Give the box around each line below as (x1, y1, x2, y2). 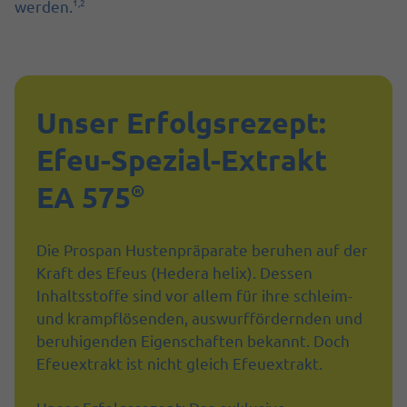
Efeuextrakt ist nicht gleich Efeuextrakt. (36, 353, 323, 373)
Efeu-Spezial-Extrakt (36, 142, 327, 179)
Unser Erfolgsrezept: (36, 104, 326, 142)
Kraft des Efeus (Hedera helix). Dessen (36, 263, 313, 283)
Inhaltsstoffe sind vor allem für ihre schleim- (36, 285, 352, 305)
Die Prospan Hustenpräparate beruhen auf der (36, 240, 368, 260)
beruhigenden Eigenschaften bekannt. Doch (36, 331, 350, 351)
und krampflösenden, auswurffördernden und (36, 308, 362, 328)
